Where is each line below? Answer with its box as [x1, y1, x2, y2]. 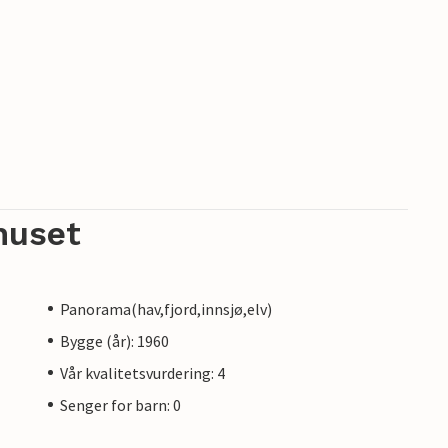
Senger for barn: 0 [60, 394, 181, 415]
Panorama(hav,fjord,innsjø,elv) [60, 298, 272, 319]
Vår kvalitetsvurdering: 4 [60, 362, 225, 383]
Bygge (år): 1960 [60, 330, 169, 351]
